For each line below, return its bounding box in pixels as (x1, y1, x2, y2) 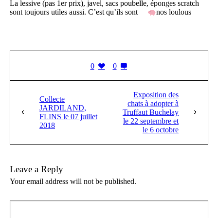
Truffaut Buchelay (123, 108, 179, 116)
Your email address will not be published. (10, 177, 137, 185)
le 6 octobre (143, 125, 179, 134)
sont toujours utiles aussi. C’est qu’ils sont (10, 8, 140, 17)
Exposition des (133, 90, 179, 99)
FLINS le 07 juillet (39, 112, 97, 121)
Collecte (39, 94, 65, 103)
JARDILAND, (39, 103, 86, 112)
